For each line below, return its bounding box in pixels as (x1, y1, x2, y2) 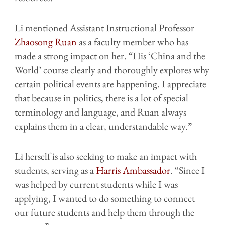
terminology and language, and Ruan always (15, 105, 186, 119)
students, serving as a (15, 163, 96, 177)
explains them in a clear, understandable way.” (15, 119, 194, 133)
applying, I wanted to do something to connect (15, 191, 195, 205)
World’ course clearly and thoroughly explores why (15, 63, 209, 76)
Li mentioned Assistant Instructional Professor (15, 21, 194, 34)
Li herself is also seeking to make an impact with (15, 149, 197, 163)
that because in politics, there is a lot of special (15, 91, 188, 104)
